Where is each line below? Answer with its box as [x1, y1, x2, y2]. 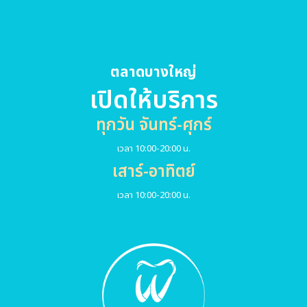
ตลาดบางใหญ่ [110, 61, 197, 83]
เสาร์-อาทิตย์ [112, 159, 195, 184]
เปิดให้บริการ [89, 82, 218, 119]
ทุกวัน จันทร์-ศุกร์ [95, 112, 212, 138]
